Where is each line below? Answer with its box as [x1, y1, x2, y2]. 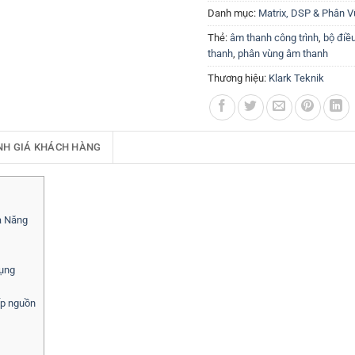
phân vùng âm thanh [238, 48, 328, 59]
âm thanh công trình [230, 32, 319, 44]
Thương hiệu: [208, 72, 269, 84]
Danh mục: [208, 7, 258, 19]
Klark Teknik [269, 72, 324, 84]
